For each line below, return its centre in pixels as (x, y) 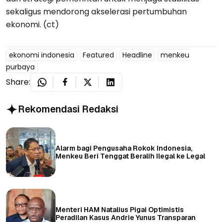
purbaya (20, 67)
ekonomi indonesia (42, 55)
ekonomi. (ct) (32, 24)
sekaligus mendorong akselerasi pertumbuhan (96, 11)
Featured (98, 55)
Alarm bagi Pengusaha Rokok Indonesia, (124, 148)
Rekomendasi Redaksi (68, 109)
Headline (137, 55)
